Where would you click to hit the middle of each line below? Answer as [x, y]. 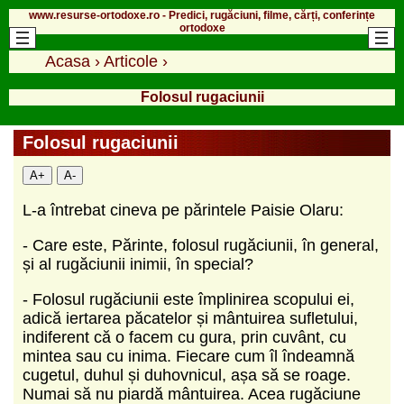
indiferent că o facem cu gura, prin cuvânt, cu [184, 337]
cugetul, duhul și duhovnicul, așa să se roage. [187, 375]
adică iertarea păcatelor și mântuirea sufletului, [190, 318]
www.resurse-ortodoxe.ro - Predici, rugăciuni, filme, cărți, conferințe [202, 15]
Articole [131, 61]
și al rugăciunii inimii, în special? [138, 264]
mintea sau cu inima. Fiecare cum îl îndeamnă [188, 356]
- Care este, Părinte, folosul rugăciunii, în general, [201, 245]
